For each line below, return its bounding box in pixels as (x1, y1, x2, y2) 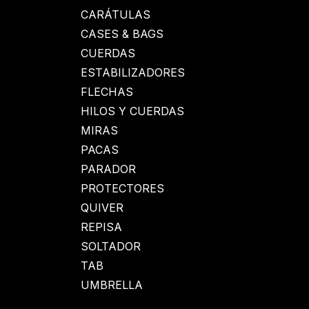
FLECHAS (81, 85, 133, 99)
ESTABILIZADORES (81, 66, 185, 79)
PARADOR (81, 162, 136, 176)
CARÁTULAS (81, 8, 150, 21)
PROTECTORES (81, 181, 164, 195)
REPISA (81, 220, 122, 234)
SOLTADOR (81, 239, 141, 253)
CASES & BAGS (81, 27, 163, 41)
